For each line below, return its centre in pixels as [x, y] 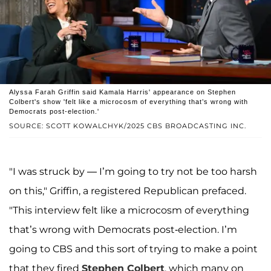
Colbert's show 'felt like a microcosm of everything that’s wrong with [129, 102]
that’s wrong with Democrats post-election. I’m [123, 230]
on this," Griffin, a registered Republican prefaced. [128, 191]
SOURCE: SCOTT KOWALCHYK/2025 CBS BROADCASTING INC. [128, 126]
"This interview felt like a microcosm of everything [129, 211]
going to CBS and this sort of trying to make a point [133, 249]
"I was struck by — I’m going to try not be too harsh [133, 172]
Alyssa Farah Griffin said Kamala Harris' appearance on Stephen [122, 92]
